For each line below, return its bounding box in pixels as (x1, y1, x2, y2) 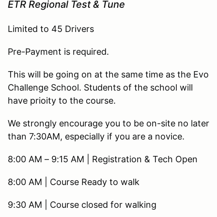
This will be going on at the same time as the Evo (8, 69, 209, 79)
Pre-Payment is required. (8, 46, 109, 57)
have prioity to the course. (8, 95, 116, 106)
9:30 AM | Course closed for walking (8, 199, 159, 210)
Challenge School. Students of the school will (8, 82, 193, 93)
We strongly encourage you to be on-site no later (8, 118, 209, 128)
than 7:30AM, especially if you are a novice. (8, 131, 187, 141)
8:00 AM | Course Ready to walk (8, 176, 142, 187)
